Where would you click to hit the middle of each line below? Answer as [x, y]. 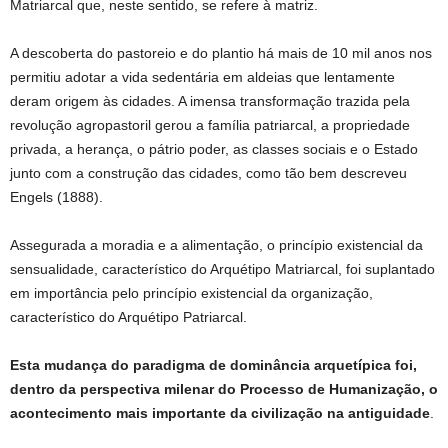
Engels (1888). [56, 197]
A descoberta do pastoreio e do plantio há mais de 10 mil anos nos [221, 53]
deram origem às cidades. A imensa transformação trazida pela [210, 101]
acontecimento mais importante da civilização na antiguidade [220, 413]
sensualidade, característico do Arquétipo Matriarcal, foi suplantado [222, 269]
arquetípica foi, [365, 365]
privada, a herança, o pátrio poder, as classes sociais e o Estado [214, 149]
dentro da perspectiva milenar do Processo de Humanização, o [224, 389]
